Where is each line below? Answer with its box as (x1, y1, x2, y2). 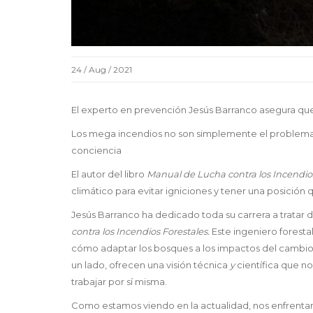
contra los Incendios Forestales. (71, 225, 212, 237)
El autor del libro (71, 168, 147, 180)
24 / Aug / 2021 (71, 64, 132, 75)
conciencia (71, 144, 122, 156)
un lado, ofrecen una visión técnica (71, 259, 228, 270)
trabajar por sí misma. (71, 275, 167, 287)
